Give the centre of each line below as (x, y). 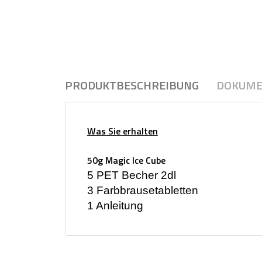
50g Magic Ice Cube (126, 160)
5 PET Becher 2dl (131, 175)
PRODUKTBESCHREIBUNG (132, 85)
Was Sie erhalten (122, 131)
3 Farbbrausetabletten (142, 190)
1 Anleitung (115, 205)
